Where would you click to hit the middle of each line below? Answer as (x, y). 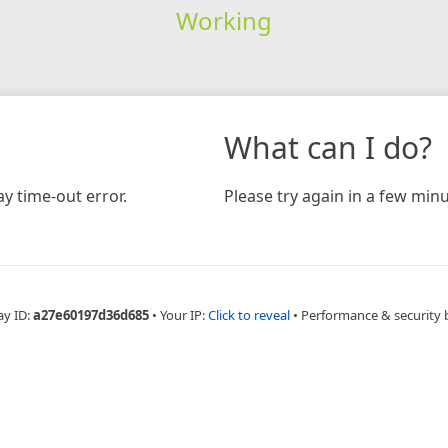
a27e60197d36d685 (91, 314)
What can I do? (328, 147)
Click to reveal (249, 314)
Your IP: (184, 314)
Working (223, 20)
